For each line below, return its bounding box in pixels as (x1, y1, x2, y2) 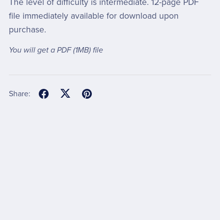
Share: (8, 88, 30, 99)
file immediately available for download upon (8, 11, 179, 22)
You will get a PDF (8, 45, 73, 55)
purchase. (8, 25, 46, 35)
